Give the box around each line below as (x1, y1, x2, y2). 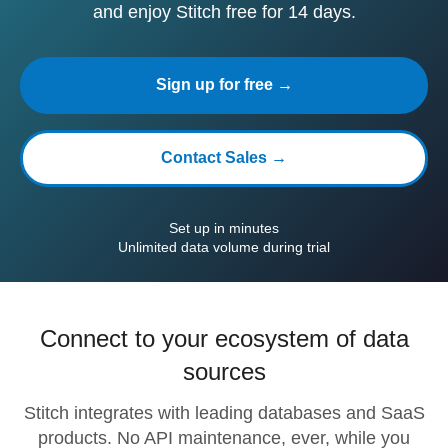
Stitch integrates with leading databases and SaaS (23, 403, 425, 423)
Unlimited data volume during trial (118, 239, 330, 255)
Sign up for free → (155, 76, 293, 93)
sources (182, 358, 266, 385)
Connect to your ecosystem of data (39, 325, 409, 352)
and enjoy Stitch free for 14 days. (92, 2, 356, 22)
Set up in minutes (169, 220, 279, 236)
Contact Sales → (161, 149, 287, 166)
